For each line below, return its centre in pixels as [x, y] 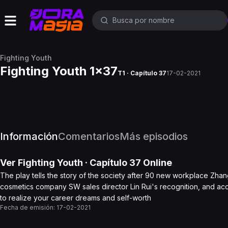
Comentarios [89, 136]
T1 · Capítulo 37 [142, 73]
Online [156, 163]
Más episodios [154, 136]
